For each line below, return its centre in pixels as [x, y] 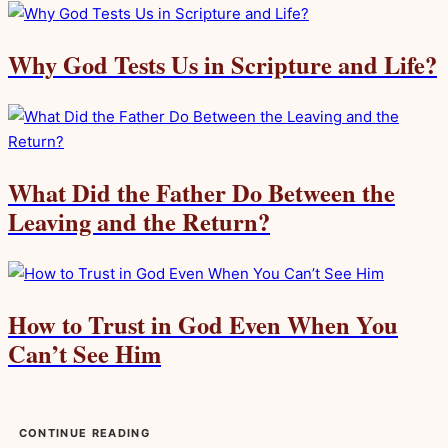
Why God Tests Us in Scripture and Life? [222, 65]
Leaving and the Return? [139, 222]
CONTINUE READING [84, 433]
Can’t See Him [84, 353]
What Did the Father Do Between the [201, 193]
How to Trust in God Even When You [203, 324]
